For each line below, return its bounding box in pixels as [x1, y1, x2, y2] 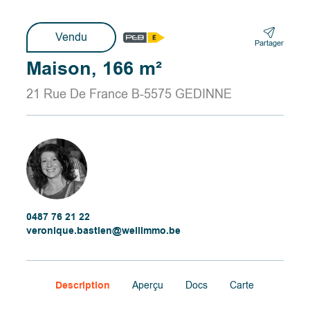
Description [55, 277, 111, 293]
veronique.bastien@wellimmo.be [26, 223, 181, 238]
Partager [254, 37, 284, 48]
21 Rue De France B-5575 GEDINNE [26, 86, 232, 102]
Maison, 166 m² [26, 55, 163, 82]
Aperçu [132, 278, 164, 292]
